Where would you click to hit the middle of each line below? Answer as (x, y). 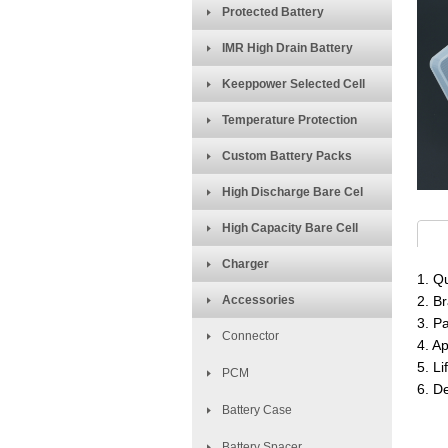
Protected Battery (273, 12)
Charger (245, 264)
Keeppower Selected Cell (293, 84)
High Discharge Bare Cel (292, 192)
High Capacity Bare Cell (290, 228)
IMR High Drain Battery (287, 48)
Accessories (258, 300)
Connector (250, 336)
